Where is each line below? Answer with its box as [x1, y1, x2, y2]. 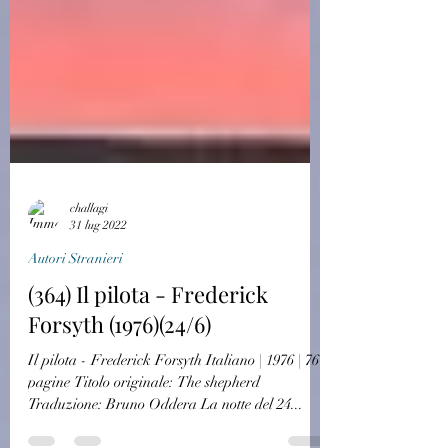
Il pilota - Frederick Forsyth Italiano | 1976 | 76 [28, 391, 319, 409]
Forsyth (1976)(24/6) [28, 349, 211, 379]
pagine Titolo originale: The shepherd [28, 413, 260, 431]
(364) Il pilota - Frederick [28, 319, 268, 349]
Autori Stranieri [28, 290, 123, 307]
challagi [70, 241, 108, 255]
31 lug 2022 [70, 257, 127, 272]
